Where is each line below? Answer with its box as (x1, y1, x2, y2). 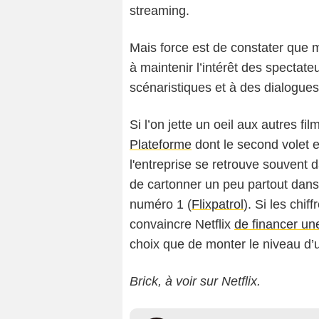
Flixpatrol (192, 197, 244, 212)
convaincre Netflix (130, 217, 234, 232)
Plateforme (130, 137, 192, 152)
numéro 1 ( (130, 197, 192, 212)
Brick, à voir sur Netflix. (130, 274, 261, 289)
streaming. (130, 4, 189, 19)
